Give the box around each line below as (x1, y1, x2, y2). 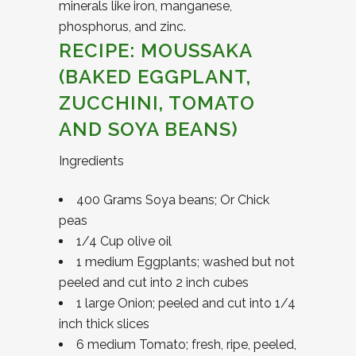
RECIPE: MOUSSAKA (59, 39, 252, 62)
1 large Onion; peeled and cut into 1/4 (76, 296, 296, 311)
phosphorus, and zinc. (59, 19, 186, 34)
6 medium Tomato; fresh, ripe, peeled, (76, 337, 296, 352)
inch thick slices (59, 316, 149, 331)
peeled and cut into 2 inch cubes (59, 275, 249, 290)
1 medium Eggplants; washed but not (76, 254, 295, 269)
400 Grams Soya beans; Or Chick (76, 192, 269, 207)
